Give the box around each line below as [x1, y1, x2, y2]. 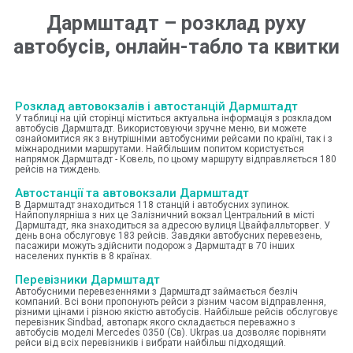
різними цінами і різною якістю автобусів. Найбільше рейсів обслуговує [15, 306, 338, 318]
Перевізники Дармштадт [15, 272, 160, 287]
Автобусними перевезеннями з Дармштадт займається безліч [15, 285, 298, 297]
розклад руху [181, 11, 307, 35]
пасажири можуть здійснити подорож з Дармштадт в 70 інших [15, 240, 295, 251]
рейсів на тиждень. [15, 163, 101, 175]
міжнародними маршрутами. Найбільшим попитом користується [15, 143, 304, 154]
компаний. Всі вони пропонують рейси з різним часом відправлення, [15, 295, 326, 307]
